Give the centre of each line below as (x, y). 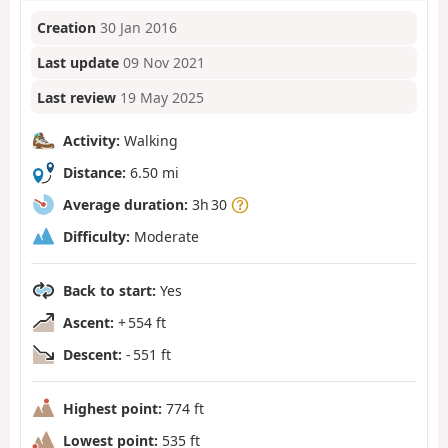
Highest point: (112, 408)
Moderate (164, 236)
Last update (78, 63)
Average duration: (125, 204)
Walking (149, 140)
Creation (67, 28)
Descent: (92, 354)
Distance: (94, 172)
